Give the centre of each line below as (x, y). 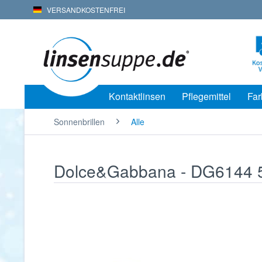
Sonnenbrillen (79, 122)
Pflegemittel (206, 96)
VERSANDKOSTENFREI (83, 10)
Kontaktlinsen (137, 96)
